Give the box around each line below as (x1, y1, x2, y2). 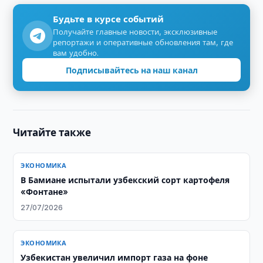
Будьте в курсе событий (53, 14, 164, 25)
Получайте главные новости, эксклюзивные (53, 27, 218, 36)
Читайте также (13, 127, 92, 139)
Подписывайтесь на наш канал (65, 65, 198, 75)
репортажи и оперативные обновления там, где (53, 38, 234, 47)
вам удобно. (53, 48, 99, 58)
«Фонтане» (21, 187, 69, 197)
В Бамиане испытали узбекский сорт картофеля (21, 175, 230, 185)
